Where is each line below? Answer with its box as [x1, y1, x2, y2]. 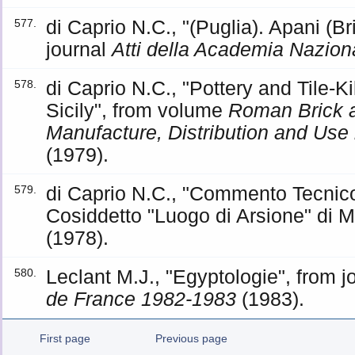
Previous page [155, 332, 227, 345]
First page [40, 332, 90, 345]
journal [46, 38, 113, 60]
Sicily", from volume [46, 99, 229, 121]
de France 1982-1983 [46, 288, 237, 310]
